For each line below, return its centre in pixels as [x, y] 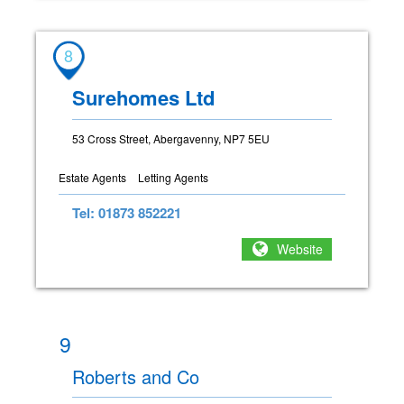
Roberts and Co [136, 376]
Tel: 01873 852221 [127, 212]
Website [300, 249]
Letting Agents [173, 177]
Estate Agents [92, 177]
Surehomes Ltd [143, 97]
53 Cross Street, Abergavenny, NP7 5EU [171, 138]
